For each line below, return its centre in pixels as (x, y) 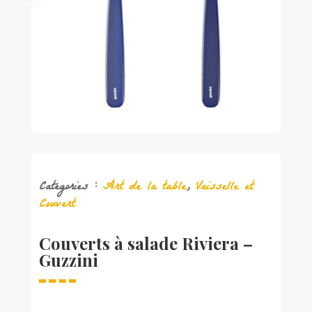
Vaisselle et (224, 187)
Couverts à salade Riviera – (146, 243)
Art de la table (144, 187)
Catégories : (71, 187)
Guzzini (68, 259)
